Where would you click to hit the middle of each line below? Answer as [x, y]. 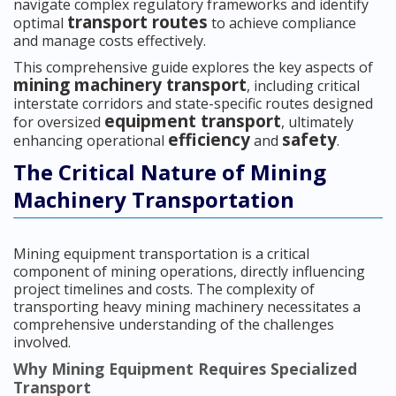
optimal [40, 23]
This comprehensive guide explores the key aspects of [193, 68]
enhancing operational [91, 141]
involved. [42, 343]
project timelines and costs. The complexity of [164, 289]
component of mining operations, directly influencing [189, 272]
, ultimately [317, 122]
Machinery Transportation [154, 200]
